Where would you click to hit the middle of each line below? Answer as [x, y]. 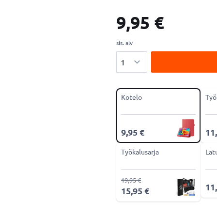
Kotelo [132, 97]
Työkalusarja [140, 152]
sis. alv [124, 43]
